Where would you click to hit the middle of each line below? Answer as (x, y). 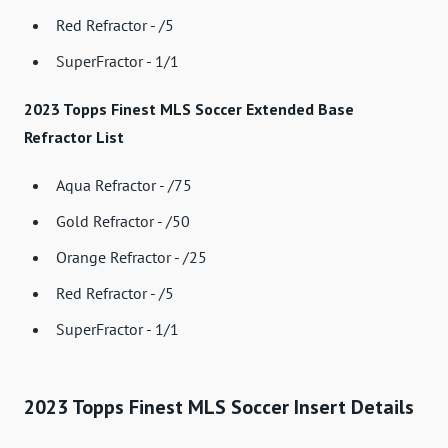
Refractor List (74, 137)
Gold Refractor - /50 (123, 221)
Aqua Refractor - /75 (124, 185)
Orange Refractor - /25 (131, 257)
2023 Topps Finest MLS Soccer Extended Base (189, 109)
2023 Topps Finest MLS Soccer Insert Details (219, 407)
